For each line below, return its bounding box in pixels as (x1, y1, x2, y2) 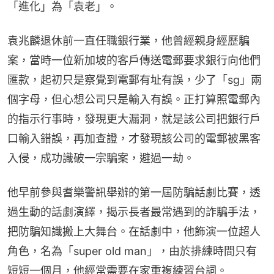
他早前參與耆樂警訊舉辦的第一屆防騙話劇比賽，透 (7, 186, 261, 199)
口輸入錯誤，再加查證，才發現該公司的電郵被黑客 (7, 132, 261, 146)
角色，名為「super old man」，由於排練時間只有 (7, 245, 257, 258)
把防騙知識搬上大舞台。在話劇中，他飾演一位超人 (7, 225, 261, 239)
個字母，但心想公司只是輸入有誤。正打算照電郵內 (7, 93, 261, 106)
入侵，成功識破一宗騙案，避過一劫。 (7, 152, 194, 165)
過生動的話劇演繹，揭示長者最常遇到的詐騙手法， (7, 206, 261, 219)
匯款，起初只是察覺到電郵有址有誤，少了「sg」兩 (7, 73, 262, 87)
